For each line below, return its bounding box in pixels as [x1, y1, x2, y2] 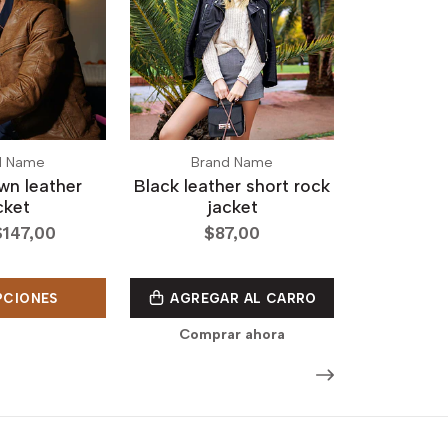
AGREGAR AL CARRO [166, 290, 317, 307]
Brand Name [191, 154, 273, 172]
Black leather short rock [134, 175, 330, 197]
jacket [206, 196, 258, 218]
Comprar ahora [179, 325, 285, 344]
